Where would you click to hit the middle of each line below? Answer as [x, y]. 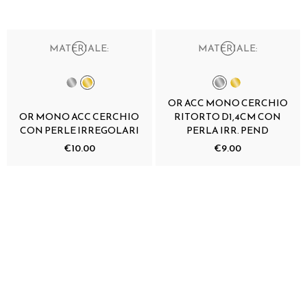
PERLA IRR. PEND [228, 130]
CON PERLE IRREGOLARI [79, 130]
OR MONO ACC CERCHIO [79, 116]
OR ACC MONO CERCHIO [228, 103]
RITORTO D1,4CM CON [228, 116]
